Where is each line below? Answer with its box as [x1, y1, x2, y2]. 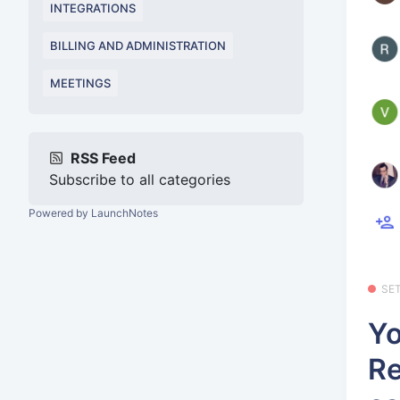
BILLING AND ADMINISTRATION [50, 37, 226, 53]
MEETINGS [50, 75, 111, 90]
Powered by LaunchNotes [29, 205, 158, 220]
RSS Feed [71, 148, 136, 167]
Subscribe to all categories [49, 170, 230, 188]
